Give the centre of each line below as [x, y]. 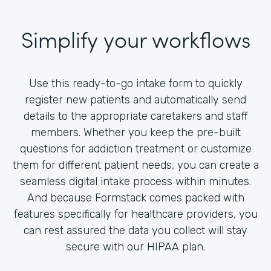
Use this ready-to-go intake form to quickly [135, 83]
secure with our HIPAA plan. [135, 247]
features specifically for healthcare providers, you [135, 214]
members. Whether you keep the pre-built [135, 132]
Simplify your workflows [135, 38]
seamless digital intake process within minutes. [135, 181]
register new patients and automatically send [135, 100]
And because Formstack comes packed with [135, 198]
